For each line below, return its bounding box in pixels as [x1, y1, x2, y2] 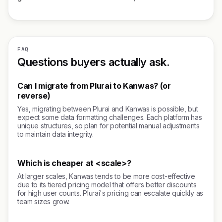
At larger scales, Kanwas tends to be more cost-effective [17, 172, 195, 180]
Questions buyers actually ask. [17, 55, 170, 68]
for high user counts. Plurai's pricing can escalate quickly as [17, 189, 203, 197]
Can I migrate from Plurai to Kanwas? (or [17, 81, 171, 91]
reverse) [17, 91, 51, 101]
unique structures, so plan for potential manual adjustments [17, 121, 200, 130]
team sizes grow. [17, 197, 70, 206]
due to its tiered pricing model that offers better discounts [17, 180, 197, 189]
